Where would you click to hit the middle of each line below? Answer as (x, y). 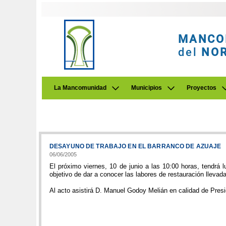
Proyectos (202, 88)
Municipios (147, 88)
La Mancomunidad (80, 88)
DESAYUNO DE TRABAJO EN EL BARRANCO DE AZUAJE (135, 146)
